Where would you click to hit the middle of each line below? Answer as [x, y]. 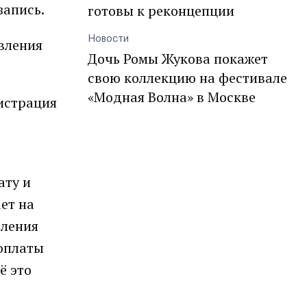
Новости [108, 39]
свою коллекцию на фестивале [187, 78]
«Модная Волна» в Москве [172, 97]
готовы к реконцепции [161, 11]
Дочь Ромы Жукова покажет [178, 59]
